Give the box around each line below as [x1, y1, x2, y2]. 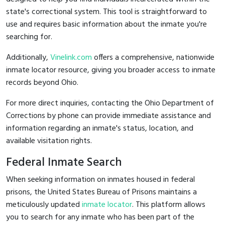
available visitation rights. [6, 134, 92, 148]
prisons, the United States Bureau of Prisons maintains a [6, 185, 197, 199]
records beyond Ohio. [6, 76, 78, 89]
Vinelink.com [50, 51, 92, 64]
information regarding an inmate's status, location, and [6, 122, 193, 135]
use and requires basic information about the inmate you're [6, 18, 207, 31]
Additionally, [6, 51, 50, 64]
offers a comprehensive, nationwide [92, 51, 214, 64]
